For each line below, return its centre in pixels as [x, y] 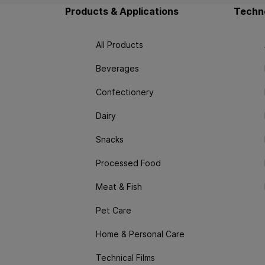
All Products [119, 44]
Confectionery [125, 92]
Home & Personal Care [140, 234]
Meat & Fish [119, 186]
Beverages [117, 68]
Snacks [110, 139]
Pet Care [114, 210]
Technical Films [125, 257]
